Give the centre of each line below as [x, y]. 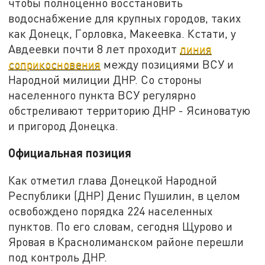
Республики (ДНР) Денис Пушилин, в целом [125, 196]
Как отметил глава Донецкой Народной [113, 180]
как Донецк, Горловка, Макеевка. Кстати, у [122, 33]
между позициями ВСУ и [167, 64]
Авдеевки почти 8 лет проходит [94, 49]
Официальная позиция [70, 153]
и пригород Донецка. [64, 125]
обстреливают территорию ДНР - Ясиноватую [130, 110]
